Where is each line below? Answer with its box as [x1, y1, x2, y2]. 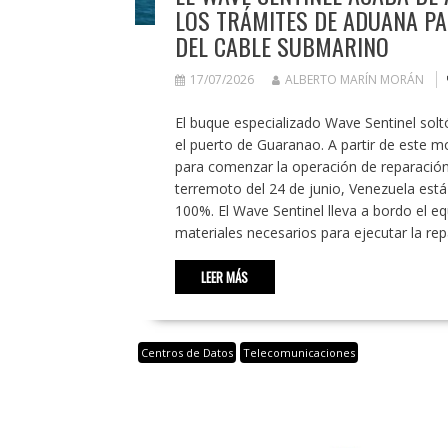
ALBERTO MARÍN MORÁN [284, 71, 424, 89]
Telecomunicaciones [242, 345, 355, 361]
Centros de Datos [140, 345, 233, 361]
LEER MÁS [201, 267, 248, 288]
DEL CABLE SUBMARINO [174, 28, 389, 65]
